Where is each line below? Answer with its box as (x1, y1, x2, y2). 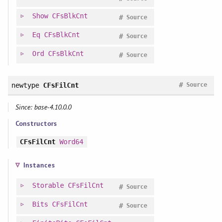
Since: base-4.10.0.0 (15, 103, 72, 112)
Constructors (15, 119, 57, 128)
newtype (11, 81, 39, 89)
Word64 (59, 138, 84, 146)
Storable (32, 181, 64, 190)
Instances (23, 161, 55, 170)
